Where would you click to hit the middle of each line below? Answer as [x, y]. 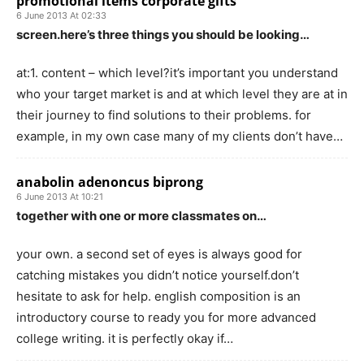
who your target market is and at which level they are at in [182, 93]
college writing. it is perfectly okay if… [125, 338]
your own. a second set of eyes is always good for [159, 253]
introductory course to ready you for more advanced [166, 317]
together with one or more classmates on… [141, 215]
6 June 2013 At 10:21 [60, 196]
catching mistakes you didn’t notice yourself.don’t [158, 275]
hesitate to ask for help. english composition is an [158, 296]
